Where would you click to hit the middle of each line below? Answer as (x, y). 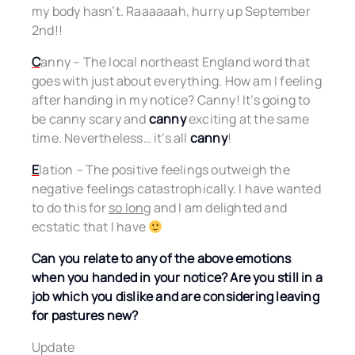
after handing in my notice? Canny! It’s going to (171, 100)
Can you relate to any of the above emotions (162, 259)
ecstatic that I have (90, 227)
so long (130, 208)
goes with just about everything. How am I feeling (177, 81)
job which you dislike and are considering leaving (176, 297)
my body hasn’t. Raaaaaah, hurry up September (171, 11)
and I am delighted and (219, 208)
